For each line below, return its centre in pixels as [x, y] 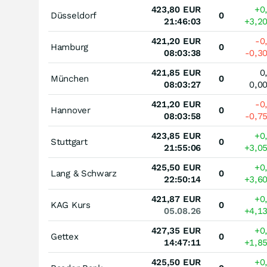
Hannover [71, 110]
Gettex [65, 237]
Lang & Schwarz [84, 173]
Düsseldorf [74, 15]
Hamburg [69, 47]
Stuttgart [69, 142]
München [70, 79]
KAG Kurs [71, 205]
